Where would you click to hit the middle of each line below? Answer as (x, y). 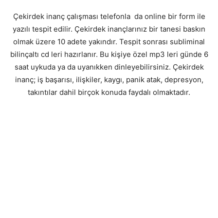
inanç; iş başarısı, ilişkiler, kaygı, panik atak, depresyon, (109, 79)
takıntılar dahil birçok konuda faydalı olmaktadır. (109, 92)
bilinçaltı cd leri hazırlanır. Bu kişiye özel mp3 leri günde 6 (109, 54)
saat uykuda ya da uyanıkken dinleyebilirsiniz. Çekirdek (109, 67)
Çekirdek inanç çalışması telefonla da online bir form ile (109, 16)
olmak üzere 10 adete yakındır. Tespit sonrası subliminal (109, 41)
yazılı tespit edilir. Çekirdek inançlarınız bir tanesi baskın (109, 29)
